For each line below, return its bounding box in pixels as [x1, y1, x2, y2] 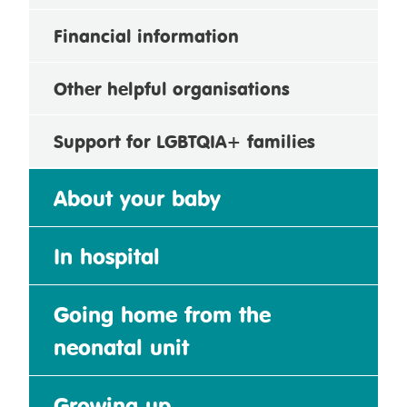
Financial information [54, 24, 239, 47]
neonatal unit [54, 333, 189, 361]
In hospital [54, 242, 160, 270]
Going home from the [54, 300, 271, 328]
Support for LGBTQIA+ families [54, 129, 315, 153]
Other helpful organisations [54, 76, 290, 100]
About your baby [54, 184, 221, 212]
